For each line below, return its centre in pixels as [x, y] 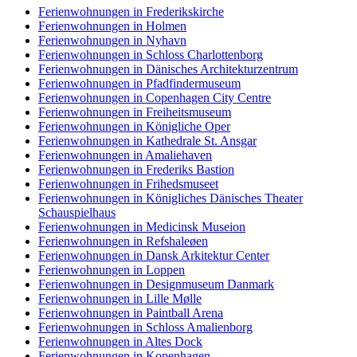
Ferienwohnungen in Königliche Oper [134, 127]
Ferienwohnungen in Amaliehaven [125, 155]
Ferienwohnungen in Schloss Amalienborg [145, 328]
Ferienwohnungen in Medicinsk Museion [142, 227]
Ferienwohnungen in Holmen [112, 26]
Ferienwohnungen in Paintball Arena [131, 313]
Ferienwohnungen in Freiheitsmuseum [135, 112]
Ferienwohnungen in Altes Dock [120, 342]
